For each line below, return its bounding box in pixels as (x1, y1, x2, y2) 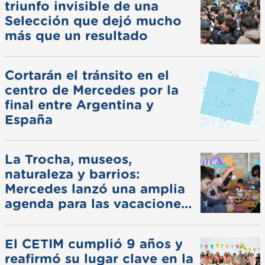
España (5, 114, 53, 127)
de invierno (5, 212, 80, 226)
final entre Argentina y (5, 99, 154, 112)
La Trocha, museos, (5, 153, 132, 167)
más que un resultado (5, 29, 148, 43)
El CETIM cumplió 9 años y (5, 237, 183, 251)
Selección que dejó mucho (5, 14, 182, 28)
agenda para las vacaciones (5, 198, 188, 211)
